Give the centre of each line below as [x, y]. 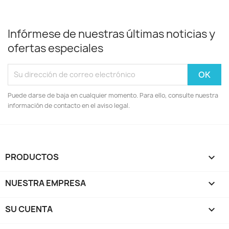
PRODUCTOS [32, 157]
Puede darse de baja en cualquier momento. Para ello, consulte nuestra [113, 95]
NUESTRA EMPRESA [45, 183]
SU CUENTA [29, 209]
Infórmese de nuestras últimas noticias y [111, 34]
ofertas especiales [55, 48]
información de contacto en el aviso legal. [69, 105]
